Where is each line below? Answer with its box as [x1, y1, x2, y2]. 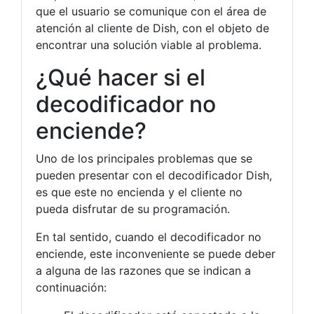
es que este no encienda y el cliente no [36, 185, 243, 200]
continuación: [36, 280, 107, 295]
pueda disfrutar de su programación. [36, 202, 230, 217]
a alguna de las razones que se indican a [36, 264, 251, 278]
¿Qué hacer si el [36, 64, 205, 92]
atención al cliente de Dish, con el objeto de [36, 21, 269, 36]
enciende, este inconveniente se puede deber [36, 247, 275, 261]
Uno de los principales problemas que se [36, 151, 252, 166]
